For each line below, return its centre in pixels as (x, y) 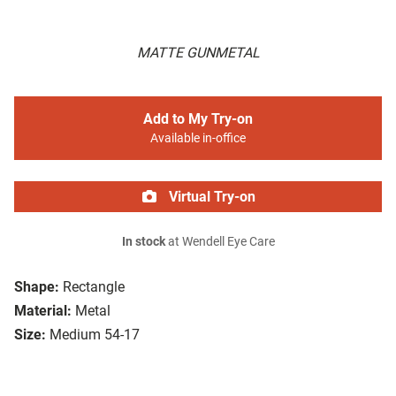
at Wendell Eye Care (220, 242)
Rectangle (94, 287)
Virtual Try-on (210, 197)
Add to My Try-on (198, 119)
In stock (143, 242)
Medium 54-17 (95, 335)
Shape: (37, 287)
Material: (43, 311)
